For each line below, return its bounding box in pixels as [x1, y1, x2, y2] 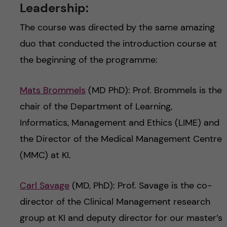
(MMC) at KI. [19, 149, 71, 162]
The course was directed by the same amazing [19, 21, 215, 34]
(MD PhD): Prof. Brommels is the [85, 84, 222, 97]
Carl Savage [19, 179, 69, 192]
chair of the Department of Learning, [19, 100, 172, 113]
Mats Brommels [19, 84, 86, 97]
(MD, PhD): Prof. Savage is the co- [69, 179, 212, 192]
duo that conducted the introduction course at [19, 37, 217, 50]
